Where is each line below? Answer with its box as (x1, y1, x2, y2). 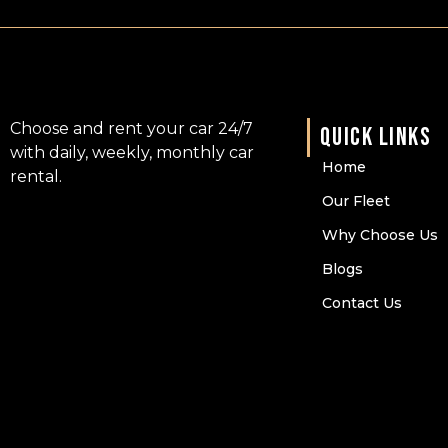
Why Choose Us (321, 226, 438, 245)
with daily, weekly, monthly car (10, 143, 254, 163)
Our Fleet (321, 192, 390, 211)
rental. (10, 167, 62, 187)
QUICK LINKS (319, 122, 432, 154)
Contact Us (321, 294, 402, 313)
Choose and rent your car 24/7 (10, 119, 253, 139)
